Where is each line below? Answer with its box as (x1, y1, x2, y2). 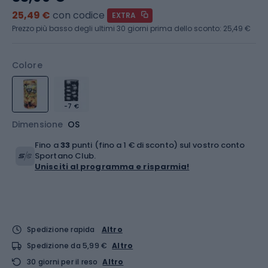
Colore (12, 59, 42, 71)
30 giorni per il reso (27, 257, 98, 267)
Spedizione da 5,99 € (27, 240, 108, 251)
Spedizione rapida (27, 224, 95, 234)
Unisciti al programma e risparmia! (35, 161, 190, 172)
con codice (53, 8, 105, 22)
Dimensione (12, 118, 63, 130)
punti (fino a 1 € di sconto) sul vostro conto (69, 139, 245, 151)
